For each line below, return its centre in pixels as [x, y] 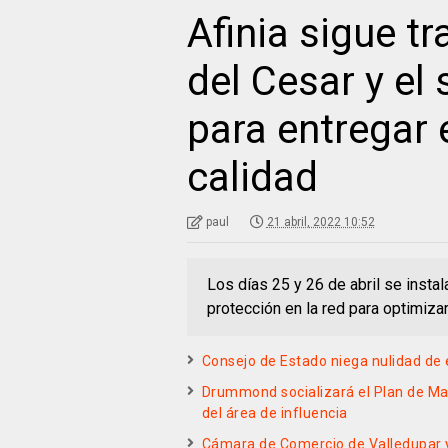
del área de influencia [274, 412]
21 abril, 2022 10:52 [320, 221]
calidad [252, 177]
